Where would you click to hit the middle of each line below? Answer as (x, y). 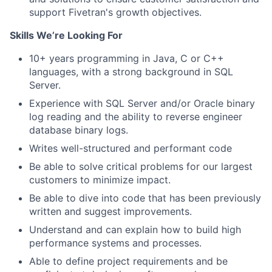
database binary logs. (79, 130)
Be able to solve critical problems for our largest (141, 166)
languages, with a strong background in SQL (131, 72)
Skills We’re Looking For (66, 35)
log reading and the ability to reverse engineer (136, 117)
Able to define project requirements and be (128, 261)
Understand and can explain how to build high (135, 229)
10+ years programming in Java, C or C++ (127, 58)
